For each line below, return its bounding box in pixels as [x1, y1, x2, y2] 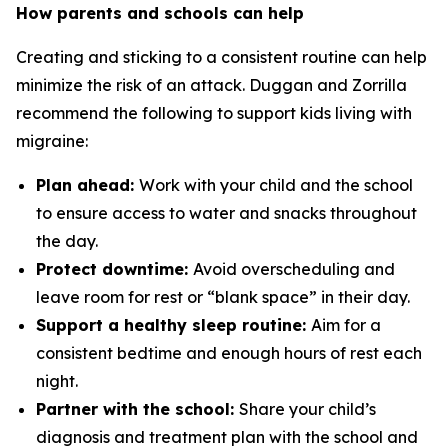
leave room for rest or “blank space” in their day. [36, 287, 410, 307]
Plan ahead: [36, 175, 139, 195]
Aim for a [311, 315, 381, 335]
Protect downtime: [36, 259, 193, 279]
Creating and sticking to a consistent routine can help [16, 47, 427, 67]
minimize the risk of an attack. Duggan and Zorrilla [16, 75, 407, 95]
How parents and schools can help [16, 3, 304, 23]
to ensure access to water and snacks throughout [36, 203, 417, 223]
